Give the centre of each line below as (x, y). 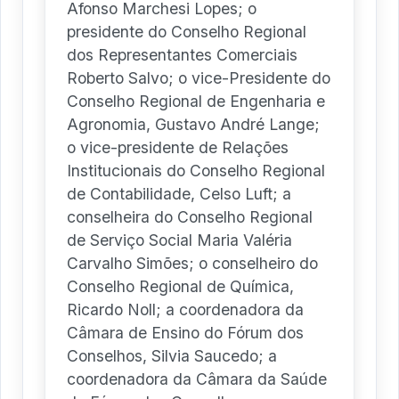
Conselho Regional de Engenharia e (196, 102)
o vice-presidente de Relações (178, 148)
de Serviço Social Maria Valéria (179, 240)
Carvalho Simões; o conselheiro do (192, 264)
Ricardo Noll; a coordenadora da (185, 310)
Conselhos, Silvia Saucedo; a (172, 356)
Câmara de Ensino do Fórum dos (185, 333)
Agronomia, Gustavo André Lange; (193, 125)
